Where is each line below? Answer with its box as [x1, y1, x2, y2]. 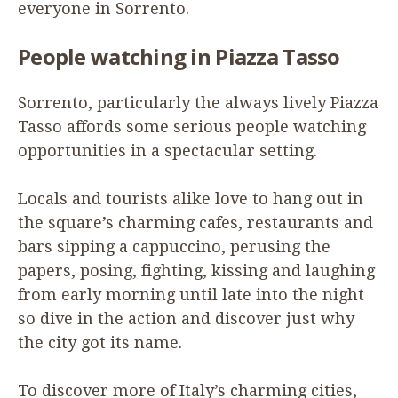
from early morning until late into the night [18, 284, 364, 304]
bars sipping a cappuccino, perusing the [18, 236, 330, 256]
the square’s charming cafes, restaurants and [18, 212, 373, 232]
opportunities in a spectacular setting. [18, 140, 317, 160]
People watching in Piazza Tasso [18, 41, 340, 71]
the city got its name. [18, 332, 182, 352]
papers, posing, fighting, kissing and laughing [18, 260, 375, 280]
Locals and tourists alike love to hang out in [18, 188, 363, 208]
